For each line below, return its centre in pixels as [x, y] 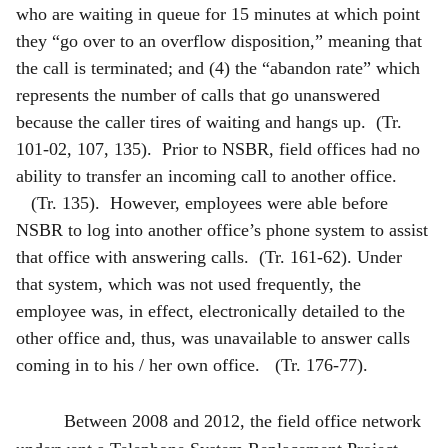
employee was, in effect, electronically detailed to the [210, 310]
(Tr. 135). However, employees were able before [202, 202]
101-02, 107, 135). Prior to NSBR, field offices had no [218, 148]
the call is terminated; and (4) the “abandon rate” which [218, 67]
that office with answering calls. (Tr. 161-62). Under [209, 256]
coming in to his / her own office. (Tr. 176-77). [199, 364]
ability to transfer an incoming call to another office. [221, 175]
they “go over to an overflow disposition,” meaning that [219, 40]
